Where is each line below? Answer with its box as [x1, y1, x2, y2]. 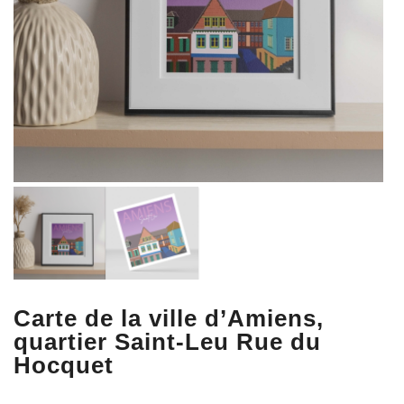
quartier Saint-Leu [14, 327, 236, 355]
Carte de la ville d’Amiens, [14, 304, 324, 332]
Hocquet [14, 351, 114, 379]
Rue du [236, 327, 321, 355]
